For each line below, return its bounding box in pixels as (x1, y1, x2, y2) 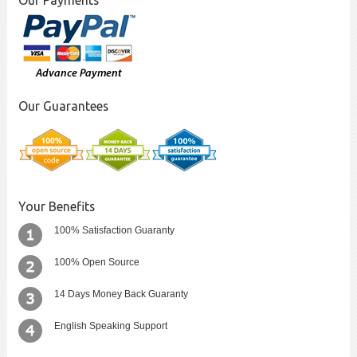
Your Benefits (18, 199, 96, 214)
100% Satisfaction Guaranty (54, 225, 175, 237)
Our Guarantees (18, 99, 109, 114)
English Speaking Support (54, 320, 168, 332)
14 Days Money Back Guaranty (54, 288, 189, 300)
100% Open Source (54, 257, 140, 269)
